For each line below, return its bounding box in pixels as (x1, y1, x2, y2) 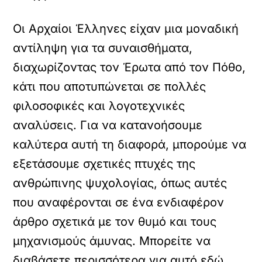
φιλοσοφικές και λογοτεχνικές (13, 99, 185, 113)
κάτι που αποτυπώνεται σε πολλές (13, 80, 206, 94)
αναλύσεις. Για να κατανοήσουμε (13, 118, 203, 132)
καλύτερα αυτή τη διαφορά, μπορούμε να (13, 137, 247, 151)
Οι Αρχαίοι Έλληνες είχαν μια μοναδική (13, 22, 239, 36)
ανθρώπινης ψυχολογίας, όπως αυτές (13, 176, 227, 190)
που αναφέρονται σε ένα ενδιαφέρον (13, 195, 225, 209)
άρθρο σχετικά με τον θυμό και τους (13, 215, 217, 229)
